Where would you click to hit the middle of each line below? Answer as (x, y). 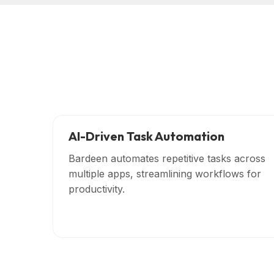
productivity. (97, 189)
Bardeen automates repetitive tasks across (167, 158)
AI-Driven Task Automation (147, 136)
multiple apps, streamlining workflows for (165, 173)
